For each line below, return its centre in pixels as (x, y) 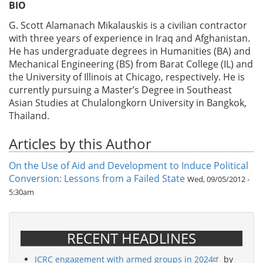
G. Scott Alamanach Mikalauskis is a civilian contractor (128, 26)
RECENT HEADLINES (131, 238)
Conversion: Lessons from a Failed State (97, 179)
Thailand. (29, 116)
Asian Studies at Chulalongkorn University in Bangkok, (128, 103)
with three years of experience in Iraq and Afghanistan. (129, 38)
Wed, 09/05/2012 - (218, 179)
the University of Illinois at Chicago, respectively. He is (127, 77)
